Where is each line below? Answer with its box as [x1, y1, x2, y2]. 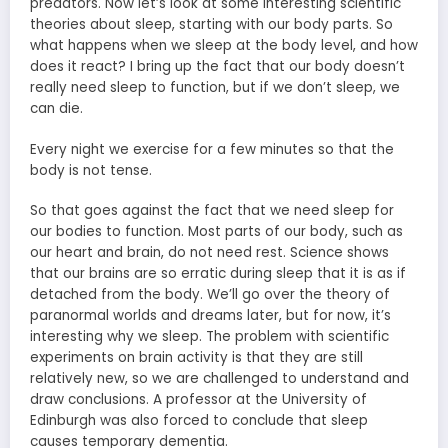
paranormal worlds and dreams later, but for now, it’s [30, 305, 391, 325]
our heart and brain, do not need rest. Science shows [30, 242, 389, 262]
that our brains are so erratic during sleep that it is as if [30, 263, 406, 283]
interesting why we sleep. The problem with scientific [30, 326, 389, 346]
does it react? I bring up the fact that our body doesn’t [30, 57, 405, 77]
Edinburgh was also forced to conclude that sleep [30, 410, 368, 430]
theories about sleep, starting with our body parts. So [30, 15, 393, 35]
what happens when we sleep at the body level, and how [30, 36, 418, 56]
